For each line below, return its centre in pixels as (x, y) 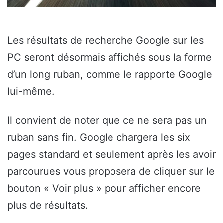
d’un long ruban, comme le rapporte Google (110, 74)
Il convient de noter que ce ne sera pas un (107, 121)
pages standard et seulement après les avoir (111, 155)
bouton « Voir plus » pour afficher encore (104, 188)
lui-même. (31, 91)
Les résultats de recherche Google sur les (106, 41)
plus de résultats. (48, 205)
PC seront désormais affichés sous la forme (110, 57)
